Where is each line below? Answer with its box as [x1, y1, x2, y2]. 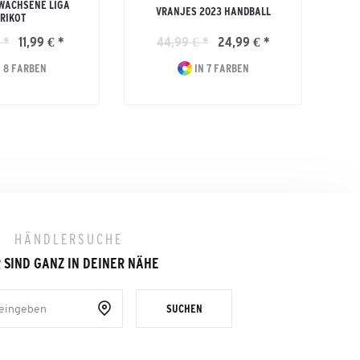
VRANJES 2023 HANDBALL [155, 5, 271, 18]
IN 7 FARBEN [191, 62, 249, 75]
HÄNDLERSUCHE [14, 231, 124, 247]
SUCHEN [166, 302, 202, 315]
